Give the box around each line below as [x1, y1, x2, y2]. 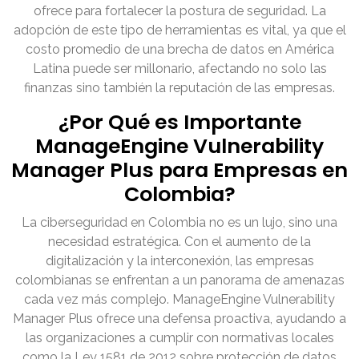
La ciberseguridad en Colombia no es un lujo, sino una [22, 215, 337, 231]
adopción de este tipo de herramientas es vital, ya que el [13, 22, 346, 38]
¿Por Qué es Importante [58, 108, 301, 137]
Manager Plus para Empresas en [11, 156, 348, 185]
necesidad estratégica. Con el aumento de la [48, 234, 311, 250]
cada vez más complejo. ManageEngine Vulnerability [24, 292, 335, 308]
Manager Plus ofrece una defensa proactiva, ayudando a [13, 311, 346, 327]
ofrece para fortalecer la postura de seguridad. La [33, 3, 326, 19]
